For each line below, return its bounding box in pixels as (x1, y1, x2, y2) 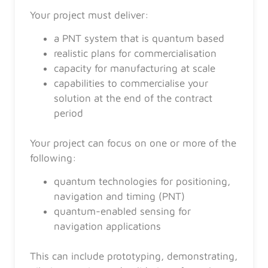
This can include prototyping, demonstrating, (30, 250, 237, 263)
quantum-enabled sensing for (54, 205, 191, 218)
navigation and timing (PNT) (54, 190, 185, 203)
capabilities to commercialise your (54, 77, 208, 90)
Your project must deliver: (30, 8, 149, 21)
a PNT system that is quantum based (54, 32, 224, 45)
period (54, 107, 83, 120)
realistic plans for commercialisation (54, 47, 217, 60)
